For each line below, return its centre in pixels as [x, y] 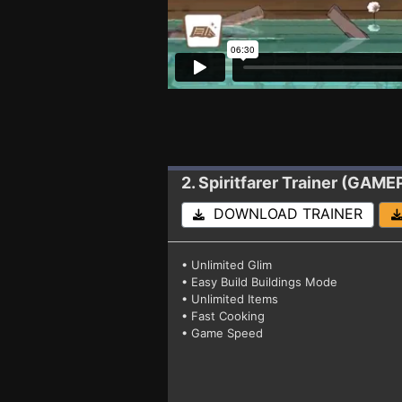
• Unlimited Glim [227, 264]
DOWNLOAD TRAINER [284, 213]
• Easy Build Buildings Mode [259, 281]
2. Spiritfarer [230, 182]
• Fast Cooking [223, 315]
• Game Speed [222, 332]
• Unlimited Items [230, 298]
